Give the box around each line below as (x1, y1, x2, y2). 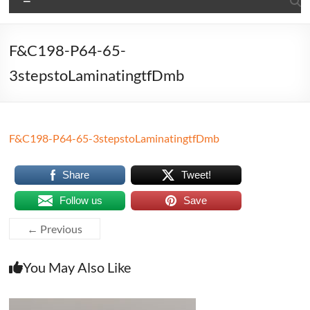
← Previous (27, 222, 83, 236)
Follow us (59, 194, 102, 207)
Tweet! (181, 169, 211, 181)
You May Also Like (23, 259, 131, 276)
